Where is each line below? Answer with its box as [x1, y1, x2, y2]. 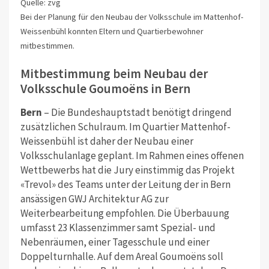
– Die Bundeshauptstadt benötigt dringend [41, 106, 232, 119]
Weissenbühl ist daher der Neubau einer [20, 134, 193, 148]
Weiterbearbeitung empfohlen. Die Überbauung [20, 207, 229, 220]
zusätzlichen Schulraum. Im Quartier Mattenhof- [20, 120, 231, 134]
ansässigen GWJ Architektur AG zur [20, 192, 169, 206]
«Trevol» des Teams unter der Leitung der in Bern [20, 178, 231, 192]
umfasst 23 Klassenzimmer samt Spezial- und [20, 221, 216, 235]
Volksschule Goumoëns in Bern [20, 80, 190, 97]
